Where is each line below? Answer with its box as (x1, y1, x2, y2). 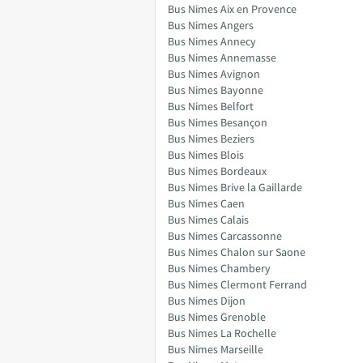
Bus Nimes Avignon (168, 66, 260, 81)
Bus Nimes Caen (168, 196, 245, 211)
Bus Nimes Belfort (168, 99, 254, 113)
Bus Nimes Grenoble (168, 310, 266, 324)
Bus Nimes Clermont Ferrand (168, 277, 307, 292)
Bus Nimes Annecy (168, 34, 256, 49)
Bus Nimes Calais (168, 212, 249, 227)
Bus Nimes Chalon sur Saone (168, 245, 305, 259)
